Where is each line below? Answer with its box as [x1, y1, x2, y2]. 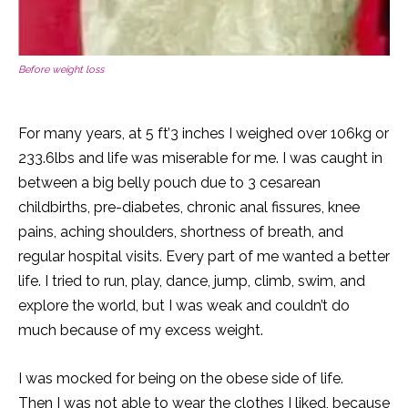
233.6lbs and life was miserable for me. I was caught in [18, 148, 382, 167]
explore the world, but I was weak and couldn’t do [18, 296, 350, 314]
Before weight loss [18, 63, 104, 76]
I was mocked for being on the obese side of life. [18, 369, 343, 387]
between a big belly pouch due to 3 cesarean [18, 173, 321, 191]
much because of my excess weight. [18, 321, 263, 339]
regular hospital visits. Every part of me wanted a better [18, 247, 390, 265]
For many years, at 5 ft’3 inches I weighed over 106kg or [18, 124, 389, 142]
